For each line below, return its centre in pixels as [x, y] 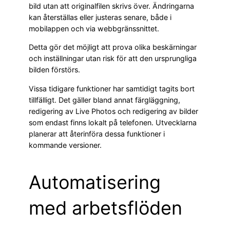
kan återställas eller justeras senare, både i [100, 17]
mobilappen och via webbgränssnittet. [94, 28]
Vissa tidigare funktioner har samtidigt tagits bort [112, 88]
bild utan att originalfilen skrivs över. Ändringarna [111, 6]
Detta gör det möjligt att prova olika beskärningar [113, 47]
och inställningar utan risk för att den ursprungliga [113, 59]
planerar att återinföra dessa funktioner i [97, 133]
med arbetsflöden [106, 208]
